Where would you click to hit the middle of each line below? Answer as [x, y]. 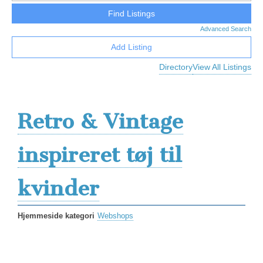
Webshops [115, 216]
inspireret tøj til [100, 154]
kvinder [58, 188]
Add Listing [131, 47]
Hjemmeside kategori [56, 216]
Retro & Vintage [100, 121]
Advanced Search [226, 29]
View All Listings [222, 67]
